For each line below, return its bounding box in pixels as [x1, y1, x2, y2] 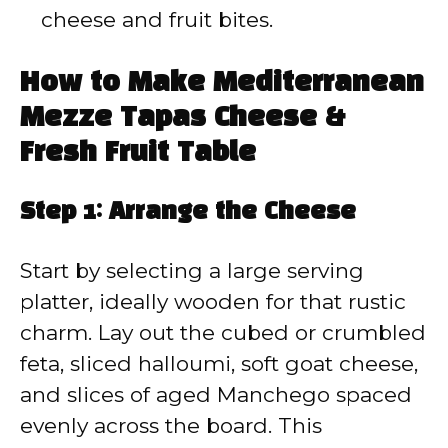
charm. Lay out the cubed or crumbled [20, 320, 426, 346]
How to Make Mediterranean [20, 71, 424, 97]
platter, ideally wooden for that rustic [20, 289, 406, 315]
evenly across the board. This [20, 413, 322, 439]
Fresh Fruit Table [20, 141, 256, 167]
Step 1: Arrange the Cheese [20, 202, 356, 225]
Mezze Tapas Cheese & [20, 106, 345, 132]
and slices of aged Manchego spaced [20, 382, 412, 408]
